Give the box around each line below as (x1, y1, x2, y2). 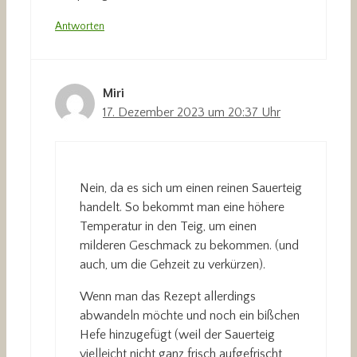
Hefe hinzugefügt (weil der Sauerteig (80, 328, 275, 343)
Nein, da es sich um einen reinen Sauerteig (80, 181, 302, 196)
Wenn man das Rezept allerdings (80, 289, 256, 304)
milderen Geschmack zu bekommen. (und (80, 238, 299, 253)
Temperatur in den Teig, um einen (80, 219, 257, 234)
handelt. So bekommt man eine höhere (80, 200, 284, 215)
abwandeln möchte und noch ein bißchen (80, 308, 300, 324)
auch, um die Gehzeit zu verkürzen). (80, 257, 265, 273)
